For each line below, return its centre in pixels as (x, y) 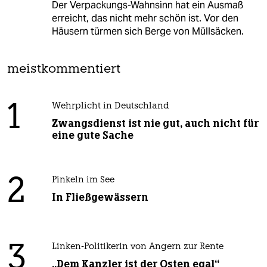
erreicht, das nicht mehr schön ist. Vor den (145, 18)
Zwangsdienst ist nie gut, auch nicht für (155, 124)
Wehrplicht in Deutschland (110, 107)
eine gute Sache (92, 136)
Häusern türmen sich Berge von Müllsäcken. (148, 32)
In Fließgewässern (100, 198)
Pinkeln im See (83, 181)
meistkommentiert (64, 70)
